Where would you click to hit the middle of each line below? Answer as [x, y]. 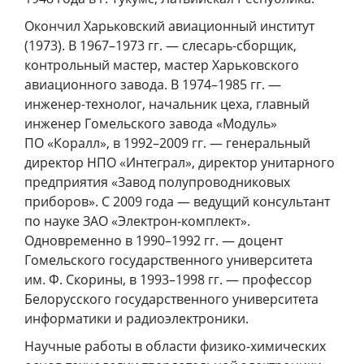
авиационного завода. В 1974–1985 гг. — [153, 85]
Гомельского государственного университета [169, 260]
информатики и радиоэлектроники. [136, 319]
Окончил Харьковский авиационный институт [169, 26]
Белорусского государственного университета [171, 299]
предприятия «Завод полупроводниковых [157, 182]
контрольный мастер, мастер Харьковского [162, 65]
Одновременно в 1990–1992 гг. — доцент [154, 241]
